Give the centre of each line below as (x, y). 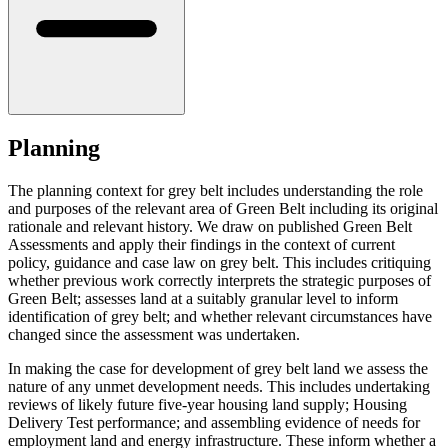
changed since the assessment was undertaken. (156, 335)
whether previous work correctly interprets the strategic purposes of (219, 281)
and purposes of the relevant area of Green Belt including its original (223, 209)
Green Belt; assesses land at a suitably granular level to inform (203, 299)
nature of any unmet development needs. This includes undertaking (219, 387)
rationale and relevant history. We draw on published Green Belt (210, 227)
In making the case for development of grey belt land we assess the (218, 369)
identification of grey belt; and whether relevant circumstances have (220, 317)
